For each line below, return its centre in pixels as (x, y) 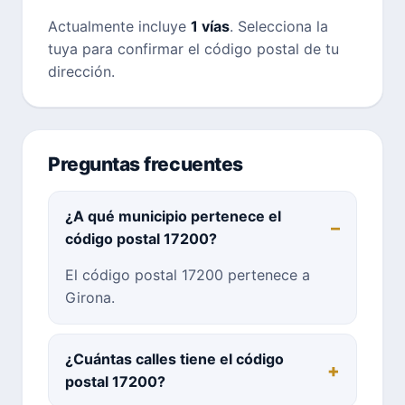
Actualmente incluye (119, 26)
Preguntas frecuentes (146, 164)
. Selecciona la (279, 26)
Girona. (90, 297)
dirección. (81, 71)
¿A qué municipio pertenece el (173, 216)
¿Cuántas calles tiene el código (174, 358)
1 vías (210, 26)
